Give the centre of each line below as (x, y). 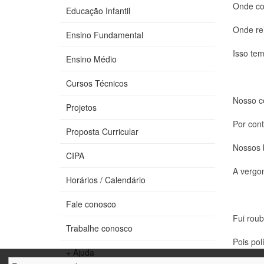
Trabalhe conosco (99, 228)
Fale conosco (91, 204)
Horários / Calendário (106, 180)
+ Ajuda (80, 253)
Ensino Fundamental (105, 35)
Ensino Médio (91, 59)
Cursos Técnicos (97, 83)
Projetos (81, 108)
